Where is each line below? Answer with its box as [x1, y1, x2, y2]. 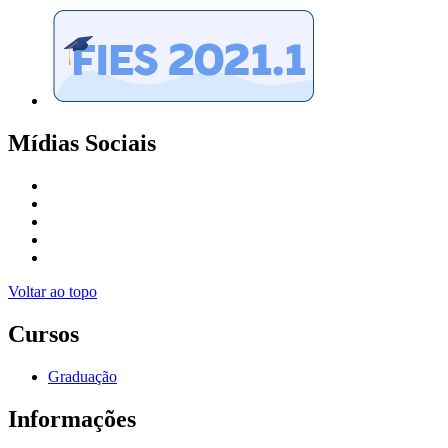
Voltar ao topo [8, 283, 97, 301]
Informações [8, 406, 136, 432]
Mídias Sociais [8, 130, 156, 157]
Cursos [8, 321, 79, 348]
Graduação [48, 368, 117, 386]
